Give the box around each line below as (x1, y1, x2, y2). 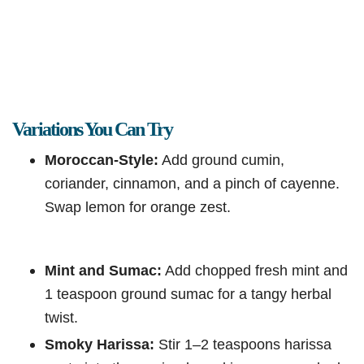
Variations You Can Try (12, 119, 172, 141)
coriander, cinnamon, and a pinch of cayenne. (45, 175, 340, 193)
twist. (45, 309, 78, 327)
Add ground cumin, (158, 151, 284, 169)
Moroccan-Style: (45, 151, 158, 169)
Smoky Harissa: (45, 336, 154, 353)
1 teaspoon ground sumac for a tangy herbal (45, 285, 331, 303)
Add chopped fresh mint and (162, 262, 348, 279)
